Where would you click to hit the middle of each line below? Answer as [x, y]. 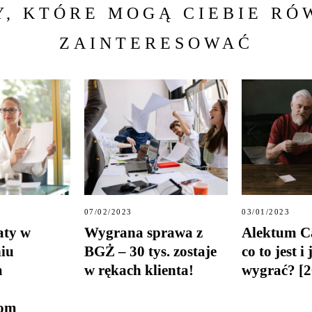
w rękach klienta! [139, 270]
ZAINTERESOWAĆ [156, 44]
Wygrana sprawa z [143, 232]
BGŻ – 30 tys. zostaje [150, 251]
